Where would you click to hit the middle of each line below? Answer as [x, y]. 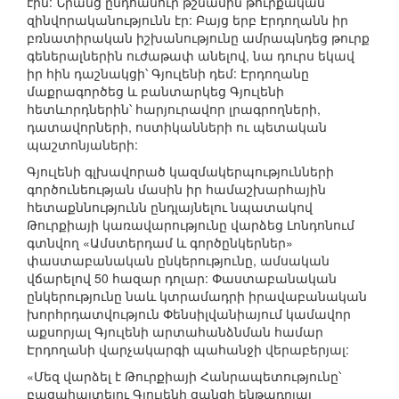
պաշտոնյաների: [82, 145]
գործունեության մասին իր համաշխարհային [176, 189]
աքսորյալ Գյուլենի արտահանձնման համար [175, 332]
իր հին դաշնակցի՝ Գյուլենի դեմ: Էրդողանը [168, 73]
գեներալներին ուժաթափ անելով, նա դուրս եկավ [191, 56]
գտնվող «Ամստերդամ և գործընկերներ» [160, 243]
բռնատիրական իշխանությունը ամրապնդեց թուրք [198, 38]
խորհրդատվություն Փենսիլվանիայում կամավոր [189, 314]
